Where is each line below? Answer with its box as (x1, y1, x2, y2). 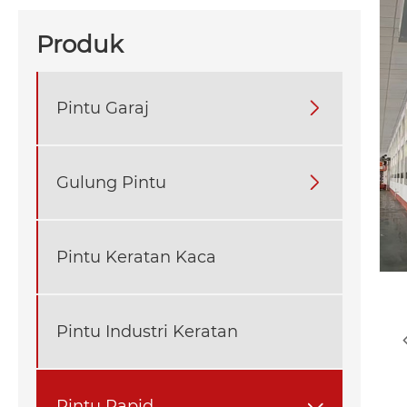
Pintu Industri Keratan (56, 321, 238, 342)
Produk (36, 30, 124, 60)
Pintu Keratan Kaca (56, 246, 216, 267)
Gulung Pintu (56, 172, 166, 193)
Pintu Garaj (56, 97, 149, 118)
